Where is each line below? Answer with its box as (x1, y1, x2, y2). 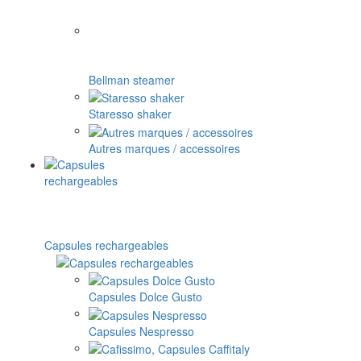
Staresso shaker (89, 106, 172, 122)
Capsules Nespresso (89, 322, 194, 339)
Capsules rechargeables (44, 236, 168, 253)
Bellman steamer (89, 72, 175, 89)
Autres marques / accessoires (89, 139, 240, 156)
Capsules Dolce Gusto (89, 288, 202, 305)
